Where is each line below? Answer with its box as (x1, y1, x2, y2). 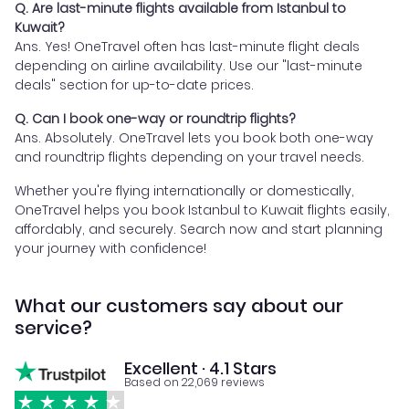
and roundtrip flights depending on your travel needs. (15, 147, 364, 166)
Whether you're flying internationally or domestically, (15, 181, 354, 200)
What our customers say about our (15, 292, 343, 319)
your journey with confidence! (15, 238, 206, 257)
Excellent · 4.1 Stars (124, 356, 277, 380)
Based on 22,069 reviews (124, 373, 265, 390)
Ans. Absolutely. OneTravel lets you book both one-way (15, 128, 373, 147)
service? (15, 314, 92, 341)
